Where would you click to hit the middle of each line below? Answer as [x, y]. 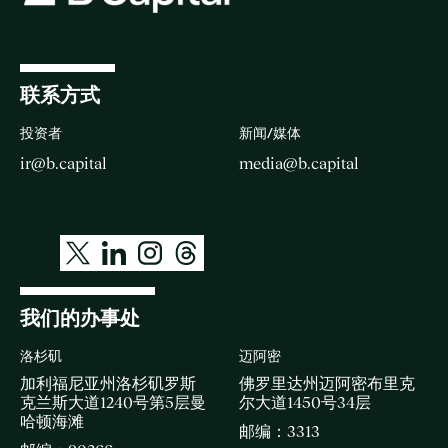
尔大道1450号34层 [305, 401]
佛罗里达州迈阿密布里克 [327, 382]
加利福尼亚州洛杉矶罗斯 [108, 382]
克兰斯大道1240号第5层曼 [113, 401]
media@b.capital [299, 162]
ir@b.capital [63, 162]
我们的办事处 [80, 317]
